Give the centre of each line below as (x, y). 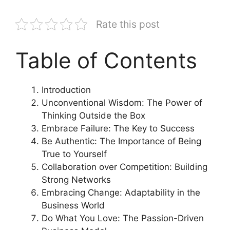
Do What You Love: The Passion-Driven (123, 218)
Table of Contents (106, 60)
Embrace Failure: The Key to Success (118, 128)
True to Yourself (74, 154)
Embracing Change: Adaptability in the (121, 192)
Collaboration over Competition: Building (124, 167)
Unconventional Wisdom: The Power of (122, 102)
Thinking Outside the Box (93, 115)
